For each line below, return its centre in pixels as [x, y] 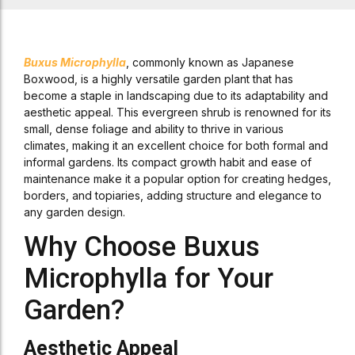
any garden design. [74, 212]
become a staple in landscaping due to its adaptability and [176, 95]
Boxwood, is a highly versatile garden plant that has [158, 79]
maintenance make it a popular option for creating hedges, [177, 179]
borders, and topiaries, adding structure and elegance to [173, 195]
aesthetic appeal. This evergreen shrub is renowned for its [177, 112]
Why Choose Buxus [142, 247]
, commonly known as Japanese [210, 62]
